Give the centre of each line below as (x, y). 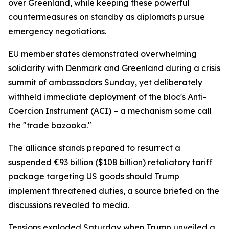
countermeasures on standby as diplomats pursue (107, 17)
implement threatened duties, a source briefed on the (114, 191)
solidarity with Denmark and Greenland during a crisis (114, 68)
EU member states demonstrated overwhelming (102, 54)
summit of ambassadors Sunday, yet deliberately (105, 82)
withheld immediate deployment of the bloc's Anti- (107, 97)
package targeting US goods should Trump (94, 176)
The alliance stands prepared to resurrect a (94, 148)
